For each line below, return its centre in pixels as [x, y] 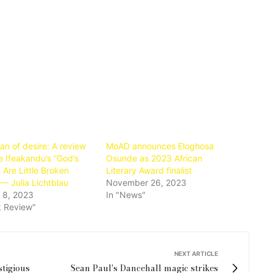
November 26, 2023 [147, 182]
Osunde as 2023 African [154, 158]
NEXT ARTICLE [196, 253]
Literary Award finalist [149, 170]
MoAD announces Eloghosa [160, 146]
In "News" [126, 194]
